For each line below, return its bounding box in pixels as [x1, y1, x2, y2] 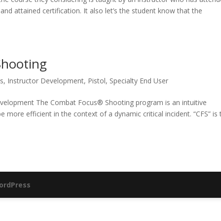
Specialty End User [110, 76, 168, 85]
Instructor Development [7, 76, 84, 85]
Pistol [88, 76, 106, 85]
